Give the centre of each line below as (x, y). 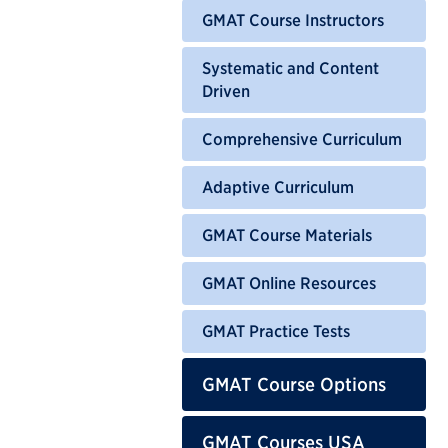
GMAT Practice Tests (276, 330)
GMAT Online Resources (289, 282)
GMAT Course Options (294, 384)
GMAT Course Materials (287, 234)
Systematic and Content (290, 67)
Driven (226, 90)
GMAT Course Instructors (293, 19)
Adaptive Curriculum (278, 186)
